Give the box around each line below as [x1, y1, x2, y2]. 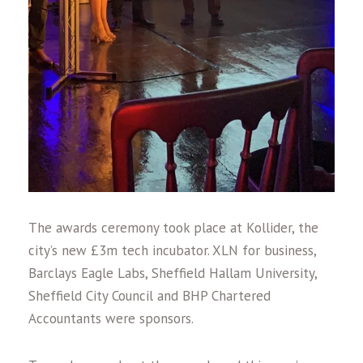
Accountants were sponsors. [28, 309, 194, 327]
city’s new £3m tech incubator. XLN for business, [28, 241, 316, 259]
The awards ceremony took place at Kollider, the [28, 218, 318, 237]
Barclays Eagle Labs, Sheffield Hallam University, [28, 263, 317, 282]
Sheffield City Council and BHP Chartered [28, 286, 271, 305]
